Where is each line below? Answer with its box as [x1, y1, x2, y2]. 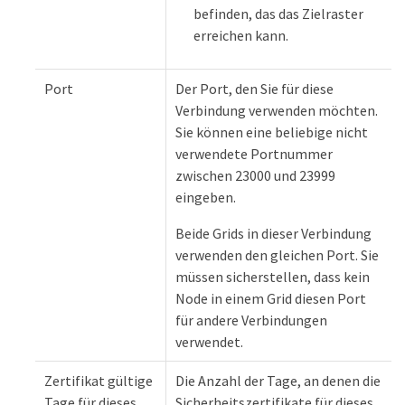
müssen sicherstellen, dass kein [175, 268, 370, 287]
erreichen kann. [193, 26, 288, 45]
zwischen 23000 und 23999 [175, 166, 335, 185]
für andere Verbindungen [175, 311, 327, 330]
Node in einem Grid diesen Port [175, 289, 366, 308]
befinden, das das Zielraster [193, 5, 363, 24]
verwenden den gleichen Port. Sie [175, 246, 379, 265]
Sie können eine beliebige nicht [175, 123, 368, 142]
